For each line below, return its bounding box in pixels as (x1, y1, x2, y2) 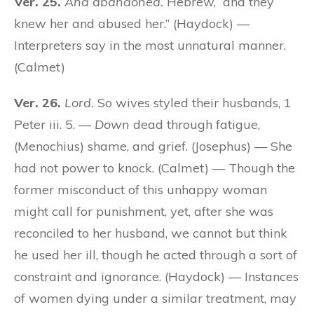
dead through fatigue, (130, 116, 260, 132)
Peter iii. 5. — (14, 116, 95, 132)
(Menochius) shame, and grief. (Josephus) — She (14, 137, 292, 154)
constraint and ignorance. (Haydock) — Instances (14, 268, 299, 285)
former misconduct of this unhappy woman (14, 181, 267, 198)
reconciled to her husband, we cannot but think (14, 224, 287, 241)
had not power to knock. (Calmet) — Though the (14, 159, 295, 176)
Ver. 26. (14, 94, 61, 111)
